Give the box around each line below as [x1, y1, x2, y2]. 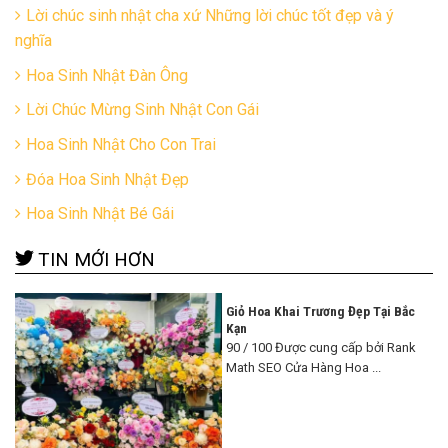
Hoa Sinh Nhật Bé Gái [26, 204, 174, 224]
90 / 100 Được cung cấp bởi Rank [226, 340, 416, 356]
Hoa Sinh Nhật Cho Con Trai [26, 135, 216, 155]
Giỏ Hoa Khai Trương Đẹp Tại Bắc [226, 303, 415, 320]
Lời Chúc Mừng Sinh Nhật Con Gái [26, 100, 259, 120]
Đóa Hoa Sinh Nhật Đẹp [26, 169, 189, 189]
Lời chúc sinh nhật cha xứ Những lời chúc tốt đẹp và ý [26, 6, 394, 26]
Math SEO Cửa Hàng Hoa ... [226, 360, 381, 376]
